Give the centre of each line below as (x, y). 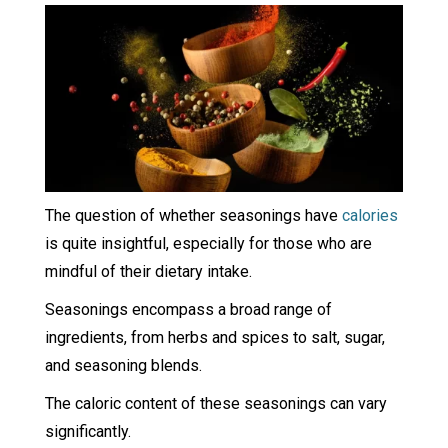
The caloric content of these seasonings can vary (215, 403)
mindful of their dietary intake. (150, 271)
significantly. (87, 431)
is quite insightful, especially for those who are (208, 243)
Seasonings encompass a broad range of (188, 309)
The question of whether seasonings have (193, 215)
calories (369, 215)
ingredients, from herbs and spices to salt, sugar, (214, 337)
